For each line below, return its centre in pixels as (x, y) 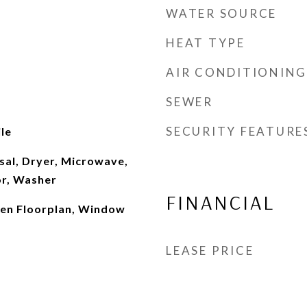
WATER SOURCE (221, 13)
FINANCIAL (220, 202)
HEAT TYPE (206, 43)
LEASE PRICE (210, 250)
